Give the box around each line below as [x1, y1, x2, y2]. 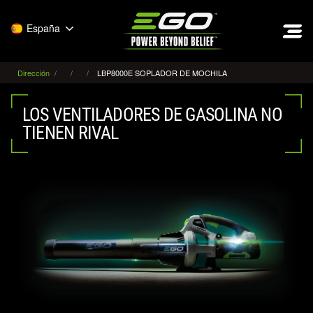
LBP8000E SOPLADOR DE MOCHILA [97, 67, 227, 78]
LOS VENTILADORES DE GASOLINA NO [22, 104, 282, 125]
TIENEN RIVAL [22, 122, 119, 143]
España [27, 21, 60, 35]
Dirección [17, 67, 52, 78]
